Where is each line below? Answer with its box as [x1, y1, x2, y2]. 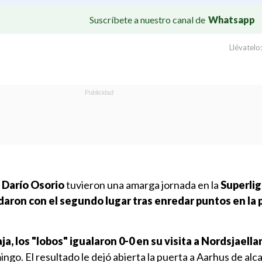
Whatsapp [208, 13, 255, 25]
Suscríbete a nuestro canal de [89, 13, 205, 25]
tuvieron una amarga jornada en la [66, 178, 219, 191]
